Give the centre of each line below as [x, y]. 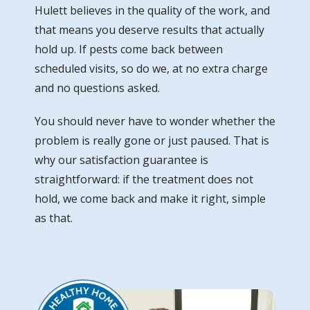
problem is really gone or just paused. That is [152, 140]
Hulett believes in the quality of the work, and [152, 10]
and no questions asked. [97, 88]
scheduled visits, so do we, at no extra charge [151, 68]
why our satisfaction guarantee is [121, 159]
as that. [54, 218]
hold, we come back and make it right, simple [150, 198]
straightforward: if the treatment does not [144, 179]
